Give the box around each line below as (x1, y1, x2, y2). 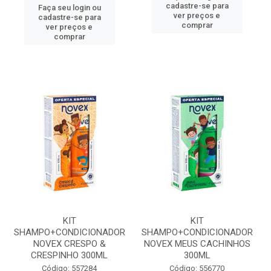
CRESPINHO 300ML (31, 250, 108, 261)
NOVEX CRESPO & (33, 238, 106, 249)
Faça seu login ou (38, 3, 101, 12)
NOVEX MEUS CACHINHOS (143, 238, 250, 249)
